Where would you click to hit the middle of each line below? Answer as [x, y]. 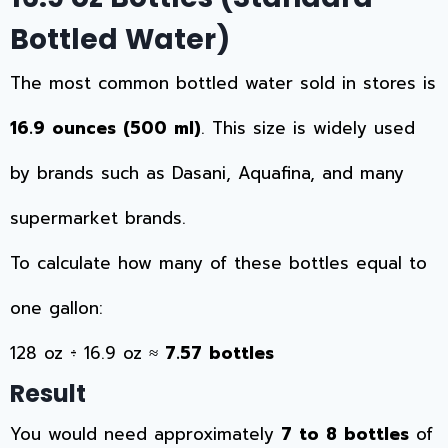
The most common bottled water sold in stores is [223, 83]
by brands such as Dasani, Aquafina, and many [207, 173]
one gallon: [56, 308]
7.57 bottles [219, 353]
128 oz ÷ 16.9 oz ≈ [87, 353]
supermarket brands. [98, 218]
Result [48, 394]
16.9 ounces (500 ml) [105, 128]
